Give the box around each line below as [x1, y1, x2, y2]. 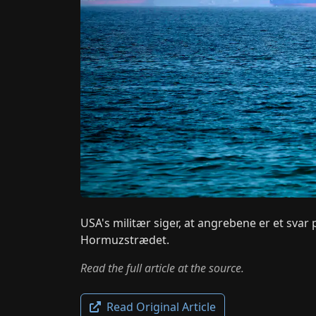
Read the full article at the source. [80, 260, 244, 276]
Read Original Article [104, 299, 216, 315]
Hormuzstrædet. [80, 232, 169, 248]
